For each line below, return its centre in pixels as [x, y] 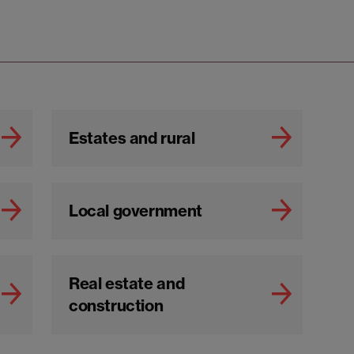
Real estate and [127, 284]
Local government [136, 211]
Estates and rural [132, 138]
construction [116, 306]
